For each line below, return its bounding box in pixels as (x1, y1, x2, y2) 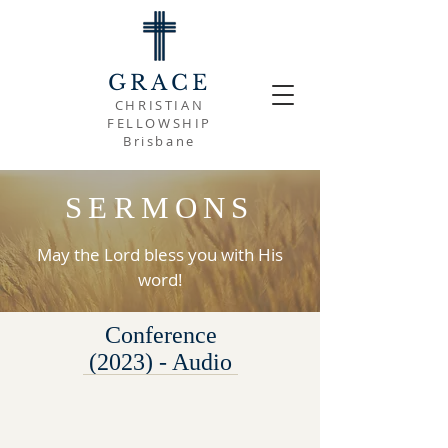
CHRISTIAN (114, 96, 205, 114)
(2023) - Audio (89, 349, 232, 375)
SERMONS (65, 190, 255, 225)
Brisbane (123, 132, 196, 150)
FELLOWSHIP (107, 114, 212, 132)
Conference (104, 322, 217, 348)
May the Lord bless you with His (37, 243, 283, 266)
